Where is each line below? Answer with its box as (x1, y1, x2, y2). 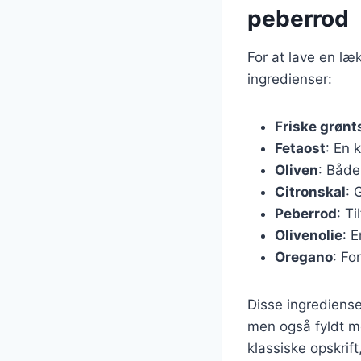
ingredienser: (247, 70, 332, 87)
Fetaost (275, 139, 326, 156)
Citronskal (275, 183, 346, 200)
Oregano (275, 248, 333, 265)
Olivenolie (275, 226, 342, 243)
